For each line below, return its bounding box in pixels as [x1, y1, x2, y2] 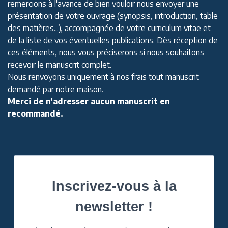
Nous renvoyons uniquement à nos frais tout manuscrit [8, 72, 199, 82]
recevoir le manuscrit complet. [8, 60, 111, 70]
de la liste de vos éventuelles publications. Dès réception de [8, 35, 218, 46]
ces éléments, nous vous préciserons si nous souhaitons [8, 47, 204, 58]
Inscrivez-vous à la [51, 179, 177, 194]
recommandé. [8, 108, 63, 119]
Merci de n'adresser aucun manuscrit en [8, 96, 170, 107]
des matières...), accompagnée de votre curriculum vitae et [8, 23, 211, 34]
